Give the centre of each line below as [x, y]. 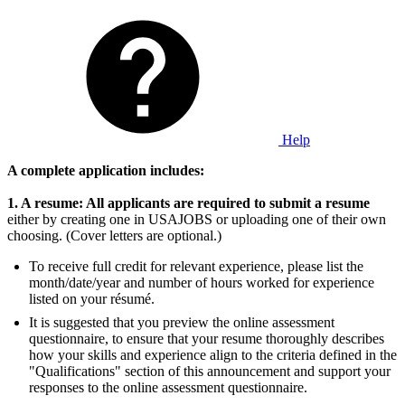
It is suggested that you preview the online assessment [182, 323]
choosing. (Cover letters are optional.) [114, 236]
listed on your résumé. [92, 299]
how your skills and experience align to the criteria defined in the [213, 355]
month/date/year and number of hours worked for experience [202, 283]
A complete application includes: [106, 171]
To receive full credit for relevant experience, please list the [196, 267]
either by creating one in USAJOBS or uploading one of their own [197, 220]
